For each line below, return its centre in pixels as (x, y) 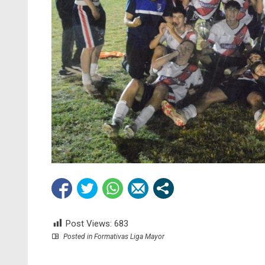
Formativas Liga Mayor (129, 236)
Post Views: (89, 223)
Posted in (78, 236)
